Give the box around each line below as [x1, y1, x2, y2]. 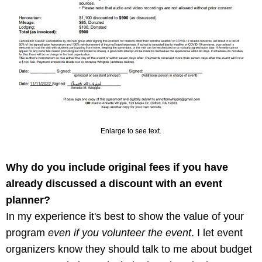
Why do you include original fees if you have [6, 161, 228, 174]
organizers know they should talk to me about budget [6, 243, 252, 256]
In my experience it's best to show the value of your [6, 211, 244, 223]
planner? [6, 194, 50, 206]
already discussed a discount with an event [6, 178, 222, 190]
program [6, 227, 48, 239]
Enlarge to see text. [101, 127, 161, 136]
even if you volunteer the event [48, 227, 191, 239]
